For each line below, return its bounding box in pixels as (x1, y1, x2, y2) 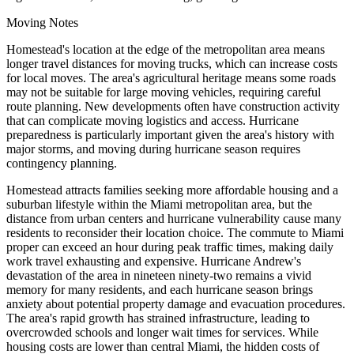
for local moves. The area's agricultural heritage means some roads (6, 70, 336, 85)
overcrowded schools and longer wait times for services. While (6, 325, 318, 339)
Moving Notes (6, 15, 78, 29)
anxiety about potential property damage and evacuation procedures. (6, 296, 345, 311)
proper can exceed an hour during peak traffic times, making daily (6, 239, 333, 254)
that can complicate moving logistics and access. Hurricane (6, 113, 299, 127)
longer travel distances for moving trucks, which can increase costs (6, 56, 337, 70)
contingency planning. (6, 156, 117, 170)
